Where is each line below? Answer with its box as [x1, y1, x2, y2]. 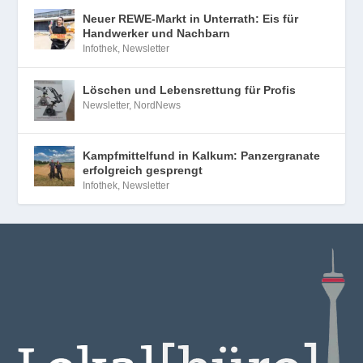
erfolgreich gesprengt [83, 163, 203, 177]
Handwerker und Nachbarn [83, 26, 231, 40]
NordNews [134, 99, 181, 111]
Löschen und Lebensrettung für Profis [83, 83, 297, 96]
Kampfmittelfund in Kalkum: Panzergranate [83, 148, 321, 162]
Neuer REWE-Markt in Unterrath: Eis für [83, 11, 299, 25]
